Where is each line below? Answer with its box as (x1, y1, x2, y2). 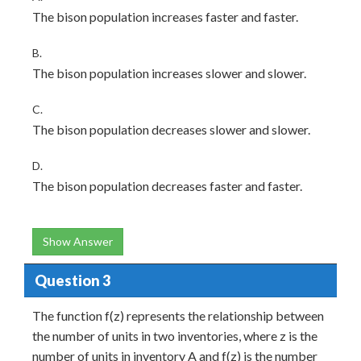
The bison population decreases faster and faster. (32, 178, 302, 194)
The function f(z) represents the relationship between (32, 308, 324, 324)
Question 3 (34, 271, 110, 289)
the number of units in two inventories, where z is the (32, 328, 317, 344)
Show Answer (43, 234, 113, 249)
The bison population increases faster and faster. (32, 9, 298, 25)
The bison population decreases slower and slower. (32, 122, 310, 138)
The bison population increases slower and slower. (32, 65, 306, 81)
